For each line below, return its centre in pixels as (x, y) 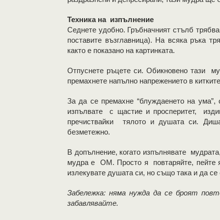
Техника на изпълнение (110, 19)
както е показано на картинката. (121, 50)
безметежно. (89, 132)
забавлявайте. (93, 203)
